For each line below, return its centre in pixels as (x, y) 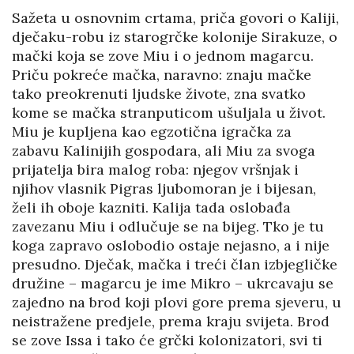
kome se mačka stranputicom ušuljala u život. (169, 113)
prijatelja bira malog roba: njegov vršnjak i (155, 170)
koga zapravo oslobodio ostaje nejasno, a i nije (171, 246)
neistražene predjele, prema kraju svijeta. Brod (171, 322)
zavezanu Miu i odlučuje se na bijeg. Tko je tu (168, 227)
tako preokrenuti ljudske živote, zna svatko (159, 94)
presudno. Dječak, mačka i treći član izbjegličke (175, 265)
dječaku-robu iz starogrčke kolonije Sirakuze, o (175, 37)
